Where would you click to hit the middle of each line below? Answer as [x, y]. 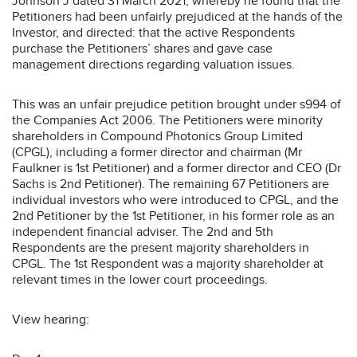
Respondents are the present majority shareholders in [161, 247]
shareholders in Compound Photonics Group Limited [157, 136]
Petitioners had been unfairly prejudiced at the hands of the [177, 16]
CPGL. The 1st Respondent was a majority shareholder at [168, 263]
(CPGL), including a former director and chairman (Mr [157, 152]
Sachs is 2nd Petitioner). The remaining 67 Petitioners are [171, 184]
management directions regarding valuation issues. [153, 64]
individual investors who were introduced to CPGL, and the [175, 200]
